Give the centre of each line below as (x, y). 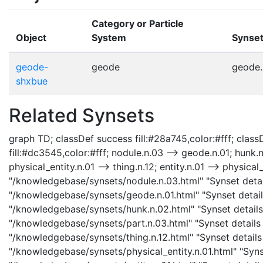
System (109, 37)
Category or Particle (138, 23)
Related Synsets (82, 115)
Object (31, 37)
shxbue (32, 81)
